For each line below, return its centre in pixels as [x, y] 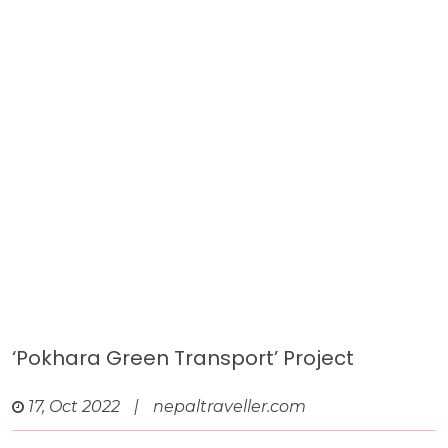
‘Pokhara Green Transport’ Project [183, 358]
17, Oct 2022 [74, 406]
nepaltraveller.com [229, 406]
